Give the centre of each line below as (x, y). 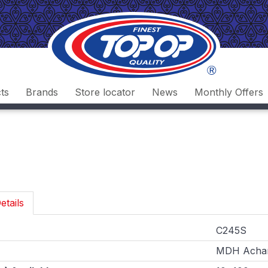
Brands (42, 92)
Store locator (105, 92)
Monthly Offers (229, 92)
